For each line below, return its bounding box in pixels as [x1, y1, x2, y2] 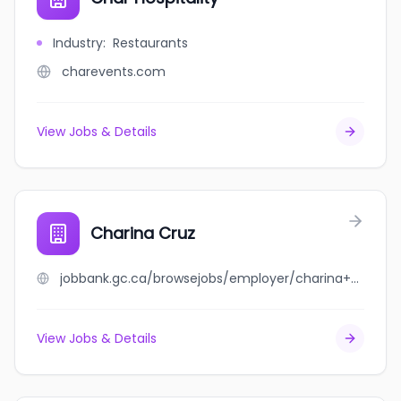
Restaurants [113, 34, 188, 52]
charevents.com [62, 63, 166, 81]
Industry [53, 34, 103, 52]
